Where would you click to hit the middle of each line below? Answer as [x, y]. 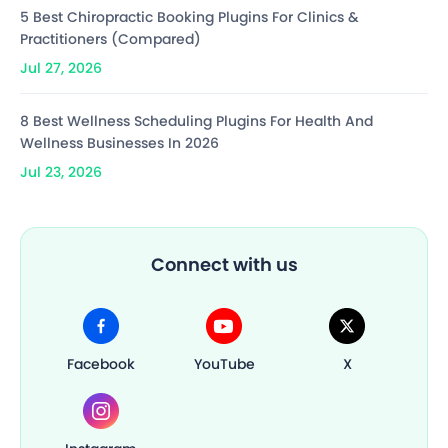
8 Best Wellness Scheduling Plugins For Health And [196, 120]
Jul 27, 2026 [61, 67]
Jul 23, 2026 [61, 172]
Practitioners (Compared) [110, 38]
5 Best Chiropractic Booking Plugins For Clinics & [189, 16]
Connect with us [224, 264]
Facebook [101, 364]
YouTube [224, 364]
